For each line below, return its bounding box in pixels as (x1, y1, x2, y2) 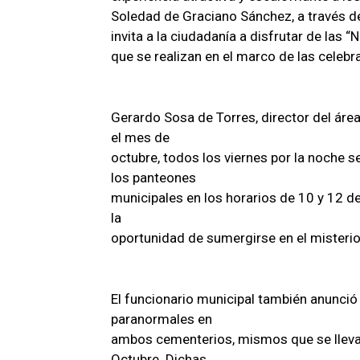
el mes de (111, 129, 170, 145)
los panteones (111, 169, 196, 186)
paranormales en (111, 310, 212, 327)
